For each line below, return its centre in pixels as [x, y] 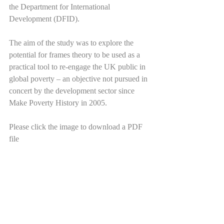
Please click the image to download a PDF [77, 127]
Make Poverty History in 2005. [59, 103]
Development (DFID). [44, 19]
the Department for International [60, 7]
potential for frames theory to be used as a [75, 55]
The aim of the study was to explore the [72, 43]
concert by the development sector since [73, 91]
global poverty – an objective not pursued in [79, 79]
